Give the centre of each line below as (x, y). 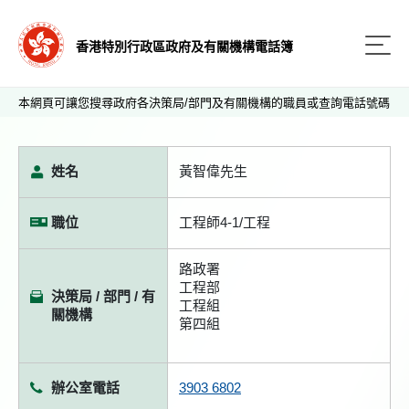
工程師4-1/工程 (225, 222)
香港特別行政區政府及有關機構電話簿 (184, 47)
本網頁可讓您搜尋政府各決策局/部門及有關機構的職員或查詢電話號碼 (204, 103)
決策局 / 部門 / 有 (103, 296)
